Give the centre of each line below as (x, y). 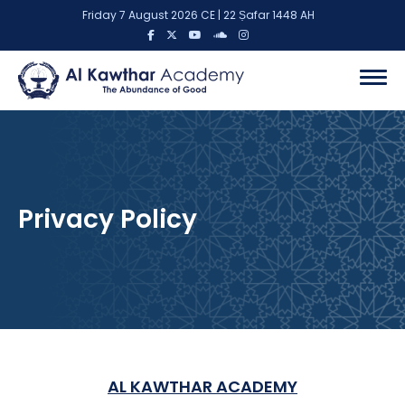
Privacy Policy (108, 220)
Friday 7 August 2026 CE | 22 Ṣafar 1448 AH (202, 15)
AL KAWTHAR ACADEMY (202, 387)
